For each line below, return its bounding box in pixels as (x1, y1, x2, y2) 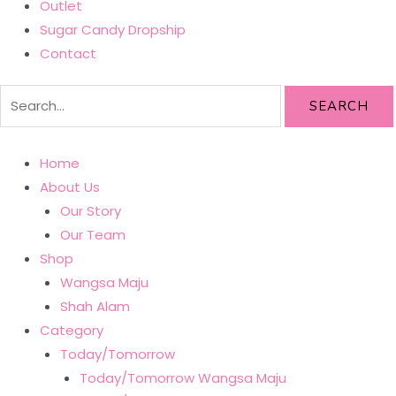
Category (40, 321, 103, 340)
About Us (40, 178, 100, 197)
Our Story (59, 202, 121, 221)
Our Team (59, 225, 126, 245)
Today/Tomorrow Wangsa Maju (80, 369, 286, 388)
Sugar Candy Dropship (40, 19, 186, 39)
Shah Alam (59, 297, 130, 316)
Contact (40, 43, 96, 63)
